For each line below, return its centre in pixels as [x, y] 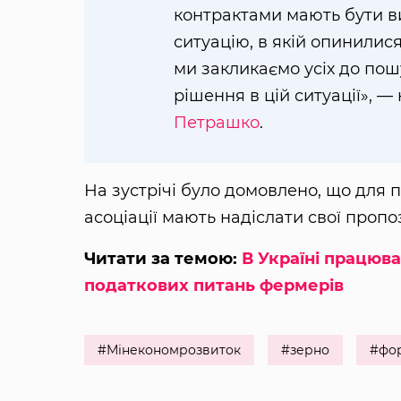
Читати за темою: [162, 258]
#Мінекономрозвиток [169, 350]
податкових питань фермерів [213, 285]
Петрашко [216, 122]
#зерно [305, 350]
